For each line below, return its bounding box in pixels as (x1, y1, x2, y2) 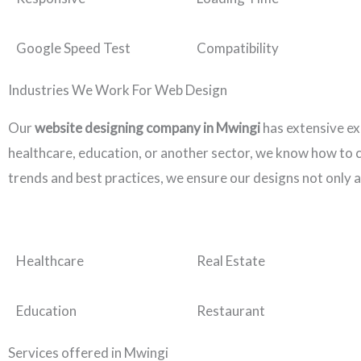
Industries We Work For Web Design (8, 81, 227, 99)
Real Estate (197, 252, 265, 270)
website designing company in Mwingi (35, 119, 263, 137)
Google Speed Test (16, 39, 131, 57)
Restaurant (197, 302, 265, 320)
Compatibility (197, 39, 279, 57)
